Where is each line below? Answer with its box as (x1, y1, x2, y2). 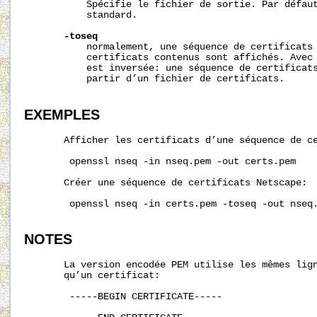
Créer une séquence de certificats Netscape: (24, 177, 307, 188)
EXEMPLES (24, 106, 100, 122)
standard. (24, 9, 137, 21)
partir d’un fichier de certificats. (24, 73, 284, 84)
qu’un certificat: (24, 270, 160, 282)
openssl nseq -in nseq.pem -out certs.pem (24, 156, 296, 167)
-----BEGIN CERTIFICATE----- (24, 292, 222, 303)
